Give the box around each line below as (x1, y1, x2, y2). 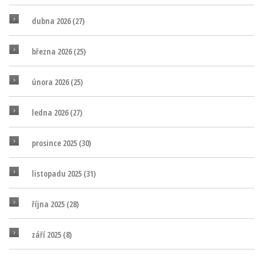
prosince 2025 (32, 137, 79, 149)
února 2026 (32, 76, 70, 88)
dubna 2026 (32, 15, 72, 27)
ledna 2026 (32, 107, 70, 119)
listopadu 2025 (32, 168, 83, 180)
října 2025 (32, 198, 66, 210)
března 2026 (32, 46, 73, 58)
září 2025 (32, 229, 63, 241)
